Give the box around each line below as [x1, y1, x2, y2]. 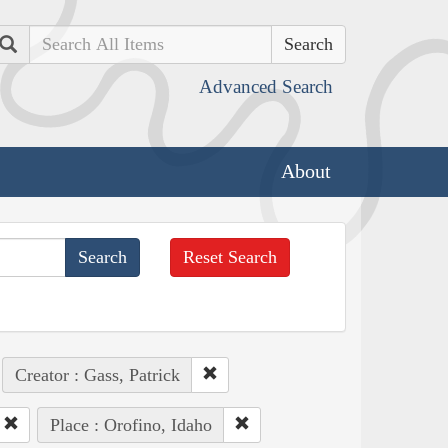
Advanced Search [199, 76, 333, 97]
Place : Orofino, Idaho [49, 414, 212, 435]
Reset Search [183, 246, 278, 267]
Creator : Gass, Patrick [14, 364, 180, 385]
